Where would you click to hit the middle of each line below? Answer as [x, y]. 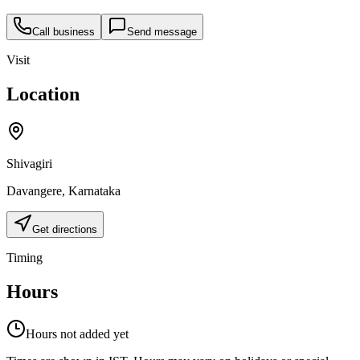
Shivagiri [29, 163]
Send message [162, 32]
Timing [25, 257]
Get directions [65, 229]
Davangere [34, 190]
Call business [63, 32]
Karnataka [94, 190]
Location [43, 94]
